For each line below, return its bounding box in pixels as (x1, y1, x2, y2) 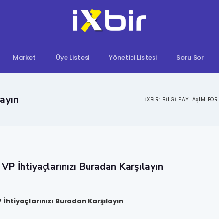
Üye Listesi (55, 53, 89, 62)
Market (12, 53, 36, 62)
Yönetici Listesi (109, 53, 157, 62)
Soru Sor (176, 53, 204, 62)
